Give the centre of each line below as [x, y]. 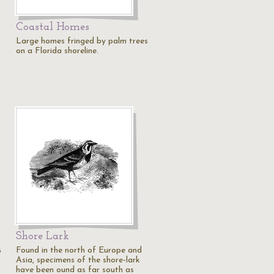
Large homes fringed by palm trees [82, 41]
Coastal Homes [53, 27]
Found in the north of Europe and [79, 250]
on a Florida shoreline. [57, 51]
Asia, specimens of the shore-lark [78, 260]
